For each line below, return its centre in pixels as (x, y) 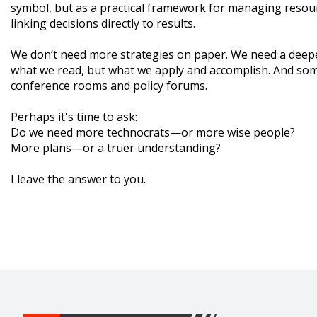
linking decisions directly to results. (103, 23)
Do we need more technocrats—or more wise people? (153, 132)
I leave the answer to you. (78, 179)
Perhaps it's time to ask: (74, 116)
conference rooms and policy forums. (109, 85)
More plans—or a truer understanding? (116, 148)
